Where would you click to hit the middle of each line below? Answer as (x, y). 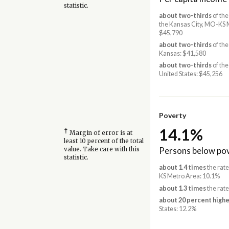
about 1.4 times (182, 168)
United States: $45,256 (190, 74)
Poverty (172, 115)
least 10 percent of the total (104, 141)
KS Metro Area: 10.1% (189, 176)
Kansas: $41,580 (182, 54)
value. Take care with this (101, 150)
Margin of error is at (100, 133)
